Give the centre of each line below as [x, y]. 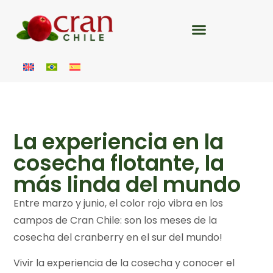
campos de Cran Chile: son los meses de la [115, 221]
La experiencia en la [119, 142]
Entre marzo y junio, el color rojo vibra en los [119, 204]
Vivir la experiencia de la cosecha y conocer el [124, 263]
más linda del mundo [127, 185]
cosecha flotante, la [119, 163]
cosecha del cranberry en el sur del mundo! [118, 238]
